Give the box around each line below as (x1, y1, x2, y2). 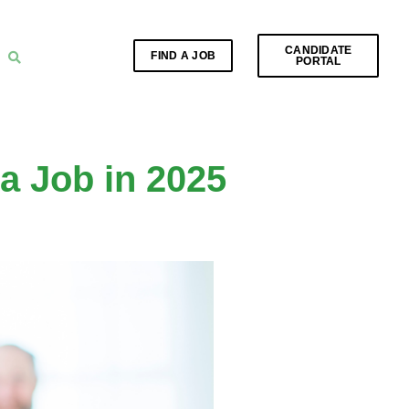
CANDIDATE (284, 44, 352, 57)
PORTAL (295, 55, 341, 68)
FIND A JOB (151, 49, 216, 62)
